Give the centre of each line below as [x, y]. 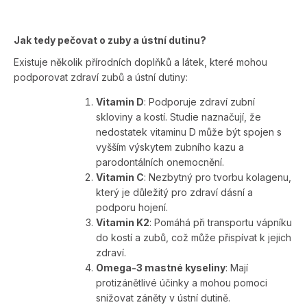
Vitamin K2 [123, 223]
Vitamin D [120, 102]
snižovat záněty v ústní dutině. [163, 298]
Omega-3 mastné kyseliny [161, 268]
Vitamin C [120, 177]
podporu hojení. [132, 208]
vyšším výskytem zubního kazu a [170, 147]
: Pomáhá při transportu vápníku [221, 223]
